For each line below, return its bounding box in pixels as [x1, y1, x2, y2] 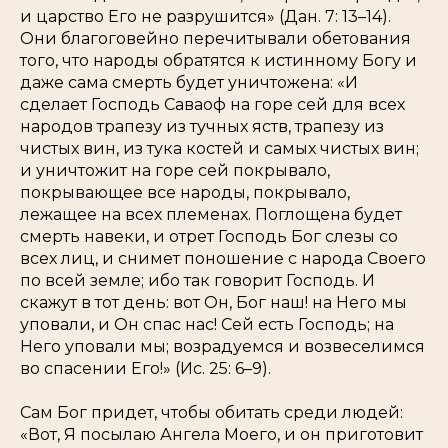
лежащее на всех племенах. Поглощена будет [20, 205, 402, 224]
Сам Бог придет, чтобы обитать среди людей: [20, 403, 403, 422]
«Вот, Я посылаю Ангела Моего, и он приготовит [20, 425, 423, 444]
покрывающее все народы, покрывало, [20, 183, 350, 202]
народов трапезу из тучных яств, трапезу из [20, 117, 384, 136]
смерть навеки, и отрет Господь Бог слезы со [20, 227, 398, 246]
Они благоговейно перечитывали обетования [20, 29, 411, 48]
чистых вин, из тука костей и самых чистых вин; [20, 139, 419, 158]
